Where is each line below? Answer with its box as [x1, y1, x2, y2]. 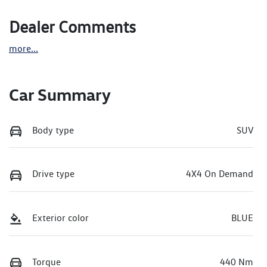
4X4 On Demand [186, 168, 253, 180]
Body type [32, 124, 74, 136]
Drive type [32, 168, 74, 180]
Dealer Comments [9, 16, 136, 37]
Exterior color [32, 212, 89, 223]
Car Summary [9, 83, 111, 105]
